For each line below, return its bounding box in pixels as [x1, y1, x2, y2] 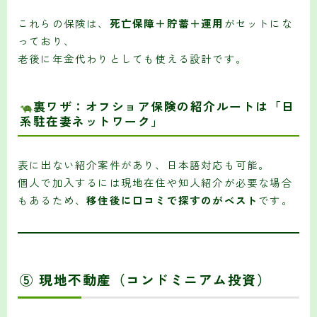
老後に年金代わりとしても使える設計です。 [18, 50, 248, 66]
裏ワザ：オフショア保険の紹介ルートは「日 [33, 97, 295, 115]
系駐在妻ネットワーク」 [20, 112, 164, 129]
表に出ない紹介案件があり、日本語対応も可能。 [18, 156, 270, 172]
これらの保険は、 [18, 15, 110, 30]
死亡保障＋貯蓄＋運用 [109, 15, 224, 30]
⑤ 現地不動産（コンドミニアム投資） [20, 269, 271, 289]
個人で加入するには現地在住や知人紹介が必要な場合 [18, 174, 293, 190]
